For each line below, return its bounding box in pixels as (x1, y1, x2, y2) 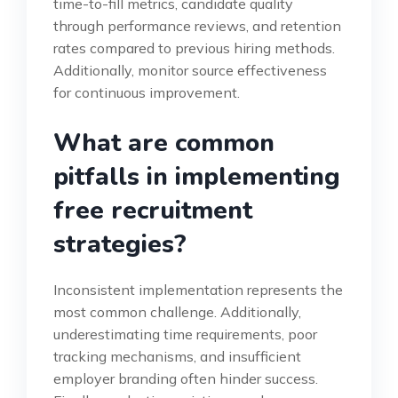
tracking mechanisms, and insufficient (53, 347, 301, 366)
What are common (53, 126, 275, 161)
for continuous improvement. (53, 84, 240, 102)
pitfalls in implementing (53, 160, 340, 195)
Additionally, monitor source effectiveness (53, 61, 327, 80)
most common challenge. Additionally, (53, 303, 301, 322)
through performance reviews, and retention (53, 17, 341, 36)
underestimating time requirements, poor (53, 325, 317, 344)
